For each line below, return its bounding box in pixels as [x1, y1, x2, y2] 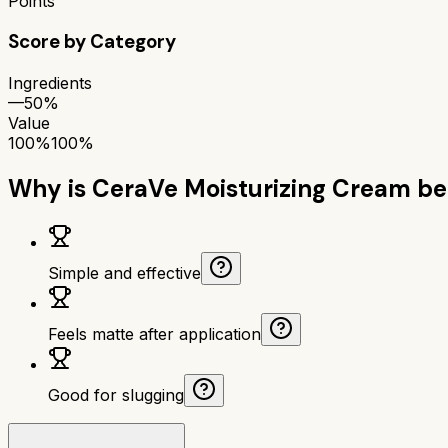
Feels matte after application [48, 323, 261, 344]
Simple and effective [48, 262, 201, 283]
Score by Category [8, 29, 176, 55]
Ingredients [8, 72, 92, 93]
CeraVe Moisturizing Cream [92, 172, 411, 204]
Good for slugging [48, 384, 184, 405]
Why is [8, 172, 92, 204]
